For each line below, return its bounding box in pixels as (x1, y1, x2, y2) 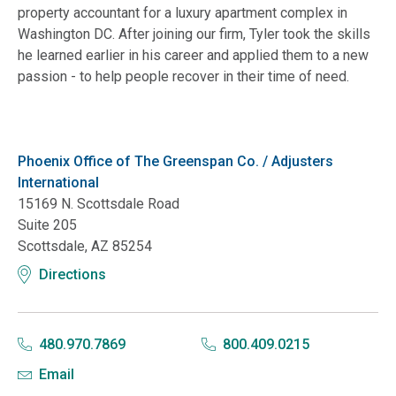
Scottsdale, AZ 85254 (18, 237, 152, 255)
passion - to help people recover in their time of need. (18, 67, 349, 85)
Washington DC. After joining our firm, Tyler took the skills (18, 25, 370, 42)
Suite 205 (18, 216, 77, 233)
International (18, 173, 99, 191)
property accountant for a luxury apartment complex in (18, 4, 347, 21)
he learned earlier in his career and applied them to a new (18, 46, 369, 64)
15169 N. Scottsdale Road (18, 194, 179, 212)
